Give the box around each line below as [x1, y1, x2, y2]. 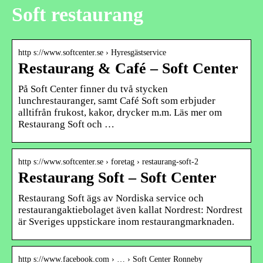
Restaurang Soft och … [18, 118, 114, 130]
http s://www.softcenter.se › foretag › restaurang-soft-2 [18, 157, 198, 166]
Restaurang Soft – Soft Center [18, 168, 217, 186]
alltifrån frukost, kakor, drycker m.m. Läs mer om [18, 106, 222, 118]
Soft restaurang [12, 4, 143, 26]
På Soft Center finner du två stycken [18, 83, 168, 95]
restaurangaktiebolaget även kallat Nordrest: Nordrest [18, 204, 242, 215]
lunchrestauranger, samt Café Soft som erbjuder [18, 95, 215, 106]
